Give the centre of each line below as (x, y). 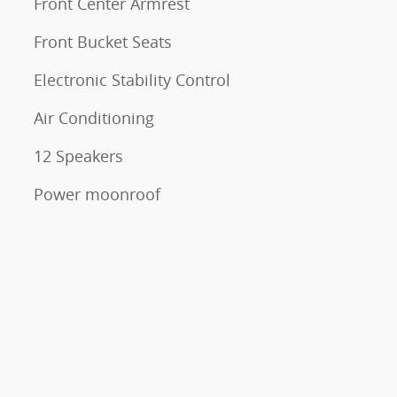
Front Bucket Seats (103, 42)
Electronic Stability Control (132, 80)
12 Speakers (78, 156)
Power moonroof (97, 194)
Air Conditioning (94, 118)
